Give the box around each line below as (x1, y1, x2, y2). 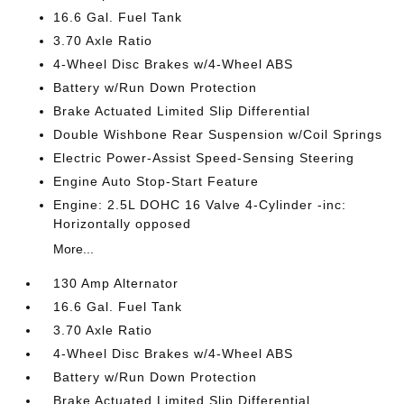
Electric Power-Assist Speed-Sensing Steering (53, 150, 355, 165)
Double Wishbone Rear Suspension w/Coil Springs (53, 126, 383, 142)
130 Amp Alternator (53, 275, 179, 290)
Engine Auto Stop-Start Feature (53, 173, 260, 188)
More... (53, 241, 95, 256)
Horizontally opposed (53, 216, 192, 231)
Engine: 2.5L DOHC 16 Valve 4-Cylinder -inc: (53, 197, 347, 212)
